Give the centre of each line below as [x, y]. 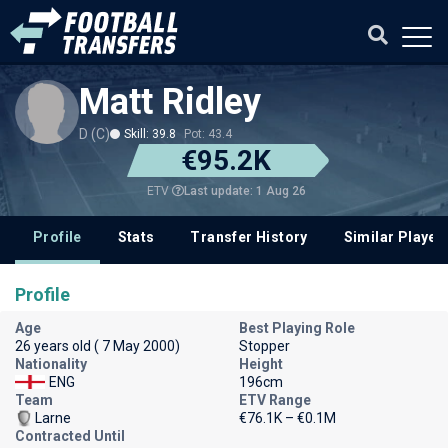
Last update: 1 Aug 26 [244, 190]
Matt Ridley [170, 102]
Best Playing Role [297, 328]
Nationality [51, 364]
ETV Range [275, 400]
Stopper [264, 346]
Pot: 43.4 [208, 134]
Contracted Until [70, 436]
